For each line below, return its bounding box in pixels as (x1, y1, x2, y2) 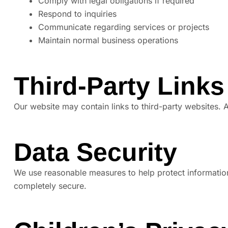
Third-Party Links (14, 72, 224, 101)
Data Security (14, 138, 177, 167)
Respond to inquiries (38, 9, 117, 19)
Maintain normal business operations (38, 35, 178, 46)
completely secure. (14, 181, 87, 191)
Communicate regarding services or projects (38, 22, 209, 33)
